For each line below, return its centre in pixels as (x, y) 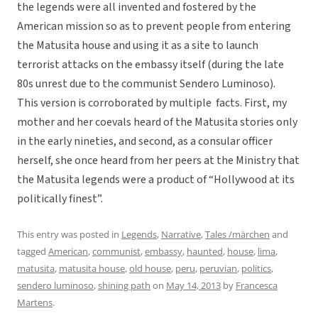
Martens (35, 303)
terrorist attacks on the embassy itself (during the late (150, 65)
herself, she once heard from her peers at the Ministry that (158, 161)
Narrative (181, 235)
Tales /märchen (237, 235)
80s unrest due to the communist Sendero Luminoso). (146, 84)
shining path (124, 286)
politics (256, 269)
